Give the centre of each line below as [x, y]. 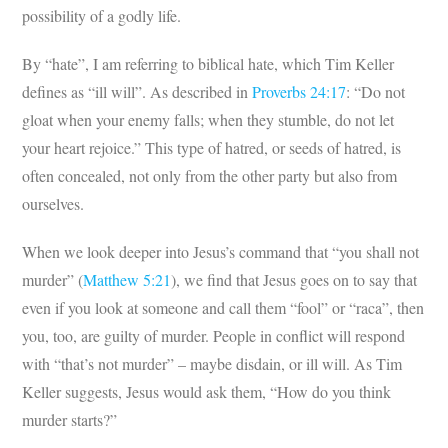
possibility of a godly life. [102, 16]
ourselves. [53, 204]
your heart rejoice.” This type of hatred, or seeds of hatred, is [212, 148]
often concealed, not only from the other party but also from [210, 176]
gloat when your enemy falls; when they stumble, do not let [208, 120]
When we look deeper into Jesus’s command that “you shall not [221, 252]
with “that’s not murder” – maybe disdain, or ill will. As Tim [212, 364]
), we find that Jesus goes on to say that [294, 280]
